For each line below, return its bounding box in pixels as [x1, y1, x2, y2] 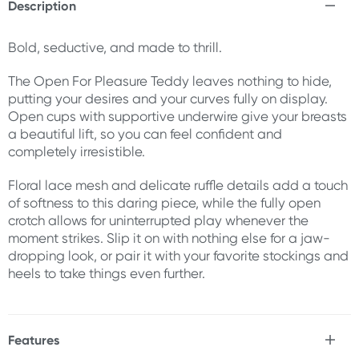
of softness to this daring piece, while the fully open [8, 195, 321, 211]
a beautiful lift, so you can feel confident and [8, 126, 282, 142]
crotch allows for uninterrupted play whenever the [8, 212, 309, 228]
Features [8, 332, 59, 348]
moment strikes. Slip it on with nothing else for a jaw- [8, 230, 330, 246]
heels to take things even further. [8, 265, 205, 281]
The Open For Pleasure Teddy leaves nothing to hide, [8, 73, 332, 89]
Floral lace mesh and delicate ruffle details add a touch [8, 177, 348, 193]
